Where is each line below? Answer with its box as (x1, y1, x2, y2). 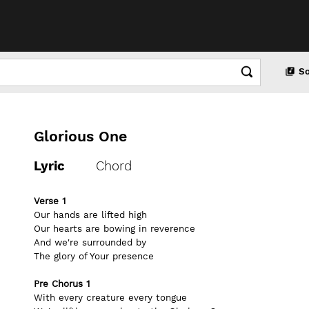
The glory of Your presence (34, 251, 154, 261)
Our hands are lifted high (34, 210, 147, 220)
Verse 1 (34, 196, 66, 206)
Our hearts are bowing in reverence (34, 223, 195, 234)
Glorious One (34, 128, 127, 145)
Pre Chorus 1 (34, 279, 90, 289)
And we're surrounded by (34, 237, 146, 248)
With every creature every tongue (34, 292, 187, 303)
